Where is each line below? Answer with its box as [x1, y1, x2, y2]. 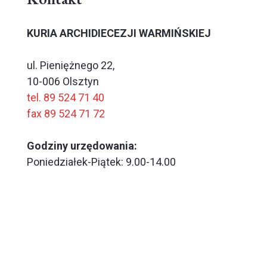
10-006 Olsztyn [27, 75, 99, 88]
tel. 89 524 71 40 [27, 91, 104, 104]
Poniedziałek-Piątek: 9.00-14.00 [27, 156, 176, 169]
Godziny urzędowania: [27, 139, 137, 153]
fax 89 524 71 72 [27, 107, 105, 120]
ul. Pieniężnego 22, [27, 59, 114, 72]
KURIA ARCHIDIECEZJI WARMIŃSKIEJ [27, 27, 211, 40]
